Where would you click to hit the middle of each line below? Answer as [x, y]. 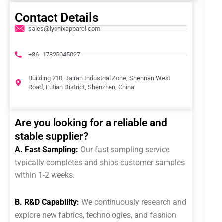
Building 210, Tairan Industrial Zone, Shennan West [99, 78]
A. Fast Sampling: [47, 149]
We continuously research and [134, 202]
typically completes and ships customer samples [100, 162]
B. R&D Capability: [47, 202]
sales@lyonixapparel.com [64, 28]
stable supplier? [52, 136]
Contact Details [57, 18]
